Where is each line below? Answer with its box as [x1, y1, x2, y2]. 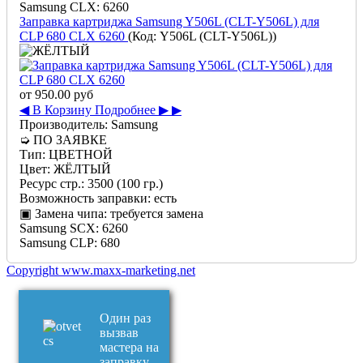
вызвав [100, 325, 139, 340]
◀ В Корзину [19, 102, 95, 117]
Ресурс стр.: [19, 176, 84, 190]
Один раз [100, 310, 151, 325]
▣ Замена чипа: [19, 206, 107, 220]
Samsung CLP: [19, 235, 97, 250]
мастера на [100, 340, 159, 354]
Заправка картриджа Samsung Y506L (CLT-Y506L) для [19, 14, 319, 28]
